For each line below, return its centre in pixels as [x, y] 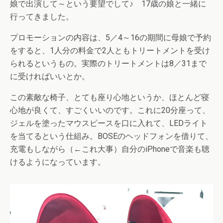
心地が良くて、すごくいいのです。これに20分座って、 [110, 110]
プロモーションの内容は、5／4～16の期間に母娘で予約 [111, 38]
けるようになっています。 [58, 162]
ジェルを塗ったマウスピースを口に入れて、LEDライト [109, 123]
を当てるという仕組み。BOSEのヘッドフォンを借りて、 [111, 136]
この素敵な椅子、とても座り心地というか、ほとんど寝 [110, 97]
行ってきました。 [42, 17]
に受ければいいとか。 [50, 76]
